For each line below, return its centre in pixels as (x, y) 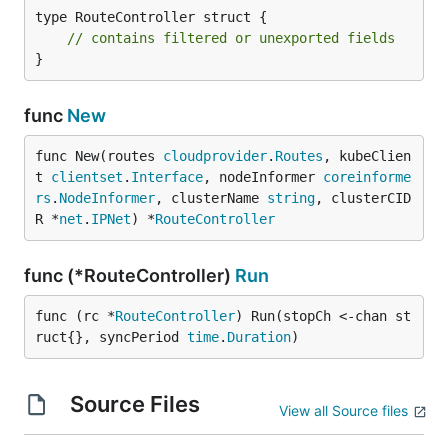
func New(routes (99, 156)
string (291, 198)
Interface (167, 177)
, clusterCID (363, 198)
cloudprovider (215, 156)
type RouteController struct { (151, 17)
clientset (87, 177)
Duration (259, 337)
